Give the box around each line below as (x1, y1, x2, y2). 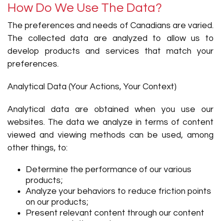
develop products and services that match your (7, 47, 214, 56)
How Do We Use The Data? (7, 1, 162, 14)
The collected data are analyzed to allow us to (7, 34, 214, 43)
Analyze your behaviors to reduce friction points (26, 187, 212, 196)
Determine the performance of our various (26, 165, 192, 174)
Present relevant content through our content (26, 209, 205, 218)
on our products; (26, 198, 89, 207)
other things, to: (7, 144, 68, 152)
